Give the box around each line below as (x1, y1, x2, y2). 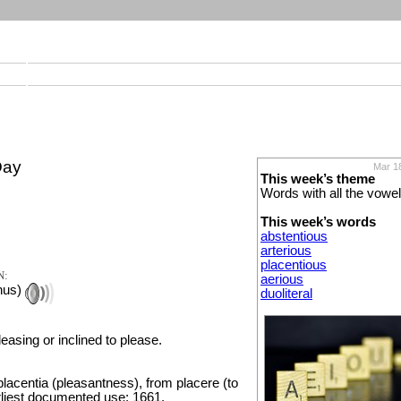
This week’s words (260, 214, 376, 229)
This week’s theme (260, 171, 375, 186)
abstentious (260, 228, 328, 243)
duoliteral (260, 286, 312, 301)
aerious (260, 271, 303, 286)
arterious (260, 243, 311, 258)
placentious (260, 257, 327, 272)
